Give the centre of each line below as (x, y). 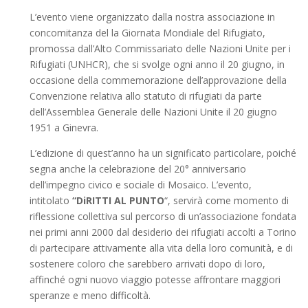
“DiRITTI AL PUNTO (118, 201)
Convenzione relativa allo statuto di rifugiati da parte (145, 96)
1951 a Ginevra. (65, 128)
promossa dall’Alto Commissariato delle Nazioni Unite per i (160, 49)
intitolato (51, 201)
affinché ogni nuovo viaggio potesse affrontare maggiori (155, 280)
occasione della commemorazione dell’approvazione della (158, 80)
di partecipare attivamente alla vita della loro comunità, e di (161, 248)
